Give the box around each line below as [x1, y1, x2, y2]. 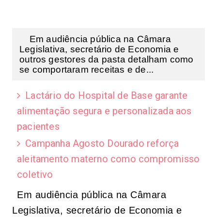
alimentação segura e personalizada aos [17, 105, 192, 117]
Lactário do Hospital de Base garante [25, 89, 188, 101]
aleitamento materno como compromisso [17, 153, 200, 165]
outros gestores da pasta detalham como [19, 54, 194, 64]
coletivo [17, 168, 53, 180]
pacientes [17, 120, 60, 132]
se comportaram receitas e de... [19, 64, 154, 75]
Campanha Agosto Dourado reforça [25, 137, 179, 149]
